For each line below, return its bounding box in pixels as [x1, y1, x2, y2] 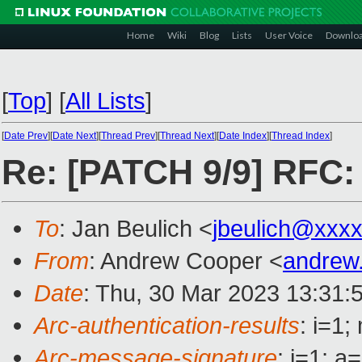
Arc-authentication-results [34, 312, 300, 339]
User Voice [265, 29, 313, 41]
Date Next [53, 130, 96, 141]
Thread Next [160, 130, 214, 141]
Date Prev [4, 130, 48, 141]
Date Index [219, 130, 267, 141]
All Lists [65, 87, 145, 114]
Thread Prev [101, 130, 155, 141]
